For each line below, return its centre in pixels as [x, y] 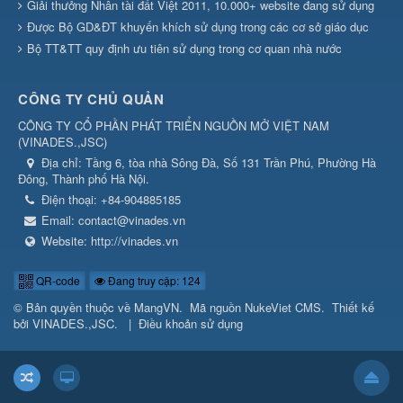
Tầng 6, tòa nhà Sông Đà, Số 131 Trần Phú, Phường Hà [231, 162]
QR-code [57, 280]
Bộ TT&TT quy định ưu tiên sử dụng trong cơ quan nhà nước [184, 48]
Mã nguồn [217, 307]
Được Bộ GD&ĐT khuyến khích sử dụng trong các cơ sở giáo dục [198, 26]
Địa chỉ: [63, 162]
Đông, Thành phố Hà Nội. [84, 178]
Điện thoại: [71, 199]
